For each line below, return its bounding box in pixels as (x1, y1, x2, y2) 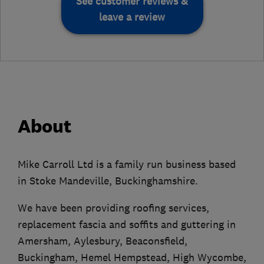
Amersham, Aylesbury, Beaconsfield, (18, 234, 187, 247)
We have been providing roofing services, (18, 201, 209, 214)
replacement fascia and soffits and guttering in (18, 217, 236, 231)
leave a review (99, 10, 165, 24)
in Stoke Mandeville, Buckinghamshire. (18, 174, 198, 187)
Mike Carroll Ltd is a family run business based (18, 157, 236, 171)
